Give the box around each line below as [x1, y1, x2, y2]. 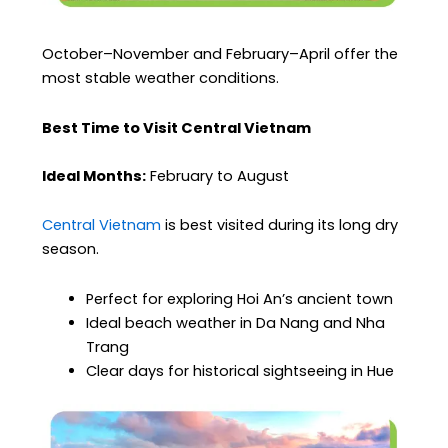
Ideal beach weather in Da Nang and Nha [86, 312, 386, 333]
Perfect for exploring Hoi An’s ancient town [86, 288, 394, 309]
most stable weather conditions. [42, 68, 280, 88]
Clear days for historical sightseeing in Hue [86, 360, 395, 381]
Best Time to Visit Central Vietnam [42, 117, 312, 138]
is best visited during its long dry [161, 215, 399, 236]
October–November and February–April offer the [42, 44, 399, 64]
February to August [146, 165, 290, 186]
